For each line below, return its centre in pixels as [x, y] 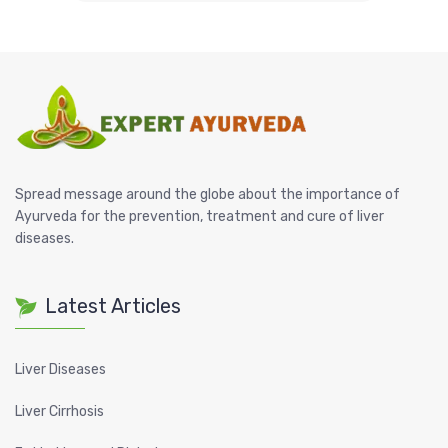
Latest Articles [113, 306]
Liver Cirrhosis [59, 412]
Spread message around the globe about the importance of [207, 195]
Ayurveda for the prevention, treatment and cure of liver [199, 217]
